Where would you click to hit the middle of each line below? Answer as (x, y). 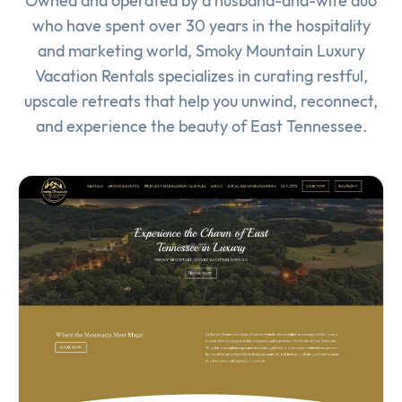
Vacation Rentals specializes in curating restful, (201, 76)
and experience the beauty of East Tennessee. (201, 127)
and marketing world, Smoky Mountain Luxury (201, 51)
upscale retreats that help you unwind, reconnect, (201, 101)
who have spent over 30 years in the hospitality (201, 26)
